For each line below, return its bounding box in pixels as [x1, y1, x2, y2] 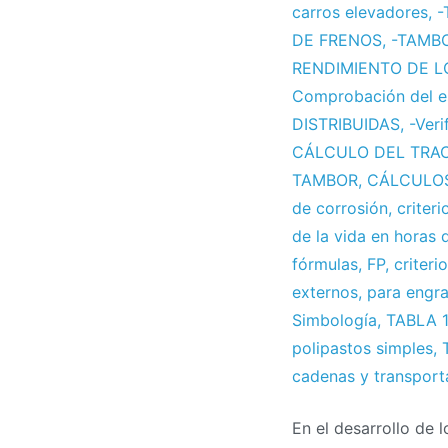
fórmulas [292, 254, 358, 275]
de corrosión [292, 198, 388, 219]
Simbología [292, 310, 377, 331]
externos [292, 282, 358, 303]
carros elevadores [292, 2, 428, 23]
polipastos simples [292, 338, 433, 359]
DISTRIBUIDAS [292, 114, 400, 135]
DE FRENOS [292, 30, 382, 51]
